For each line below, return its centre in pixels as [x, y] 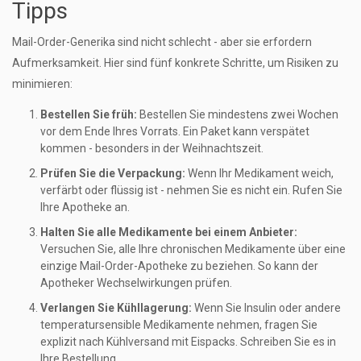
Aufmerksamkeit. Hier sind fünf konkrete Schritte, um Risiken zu [175, 63]
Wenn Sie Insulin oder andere [266, 308]
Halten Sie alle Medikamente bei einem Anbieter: [169, 232]
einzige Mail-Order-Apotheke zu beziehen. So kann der [179, 266]
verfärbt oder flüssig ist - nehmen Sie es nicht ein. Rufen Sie [191, 191]
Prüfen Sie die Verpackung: [113, 174]
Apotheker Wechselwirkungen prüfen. [136, 283]
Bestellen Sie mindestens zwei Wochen [238, 115]
